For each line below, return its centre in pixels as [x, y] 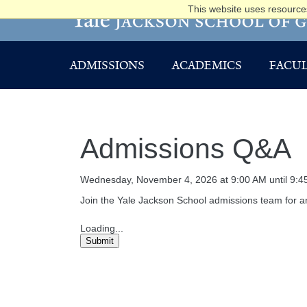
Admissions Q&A [186, 149]
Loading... [102, 228]
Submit [100, 241]
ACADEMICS [207, 65]
